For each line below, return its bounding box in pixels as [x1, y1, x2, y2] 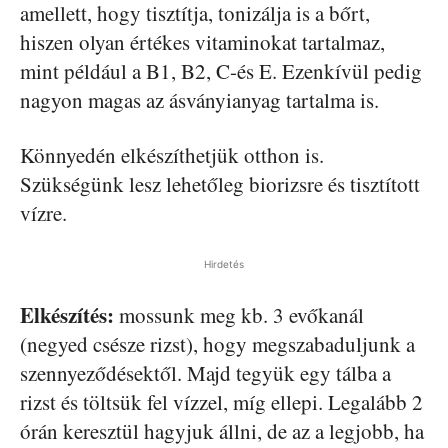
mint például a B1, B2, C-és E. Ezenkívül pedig [20, 57, 422, 86]
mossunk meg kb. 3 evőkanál [114, 301, 364, 330]
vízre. [20, 199, 67, 228]
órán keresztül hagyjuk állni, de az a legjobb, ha [20, 417, 424, 446]
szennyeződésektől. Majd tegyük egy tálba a [20, 359, 391, 388]
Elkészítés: [20, 300, 114, 331]
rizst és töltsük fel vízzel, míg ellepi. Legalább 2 [20, 388, 423, 417]
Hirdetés [204, 258, 244, 271]
